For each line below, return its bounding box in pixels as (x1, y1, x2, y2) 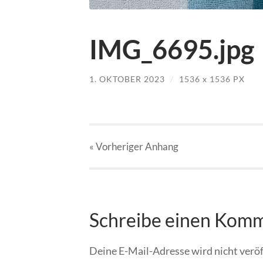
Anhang (145, 140, 178, 153)
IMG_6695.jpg (89, 33, 254, 65)
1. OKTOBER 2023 (89, 73, 165, 84)
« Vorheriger (89, 140, 145, 153)
